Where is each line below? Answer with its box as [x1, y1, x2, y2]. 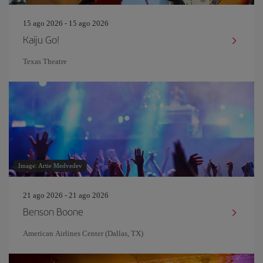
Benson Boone [23, 204, 83, 218]
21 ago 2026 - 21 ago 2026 [23, 191, 109, 200]
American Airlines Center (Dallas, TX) [23, 229, 143, 238]
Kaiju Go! [23, 32, 59, 46]
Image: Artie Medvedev [18, 162, 82, 169]
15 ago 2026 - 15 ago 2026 [23, 19, 109, 28]
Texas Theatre [23, 57, 67, 66]
